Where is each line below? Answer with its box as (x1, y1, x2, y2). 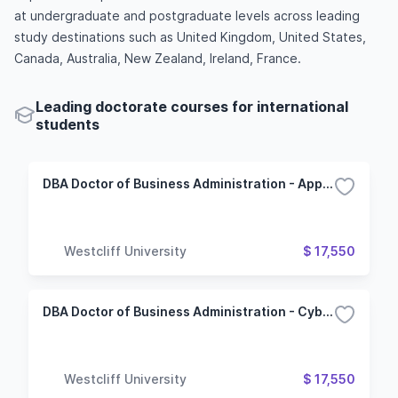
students (36, 115, 99, 133)
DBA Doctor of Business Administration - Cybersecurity (322, 304, 333, 319)
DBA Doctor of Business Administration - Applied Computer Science (322, 176, 333, 191)
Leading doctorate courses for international (36, 98, 348, 115)
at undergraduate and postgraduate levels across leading (14, 8, 360, 23)
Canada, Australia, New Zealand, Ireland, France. (14, 51, 301, 66)
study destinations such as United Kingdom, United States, (14, 29, 366, 44)
